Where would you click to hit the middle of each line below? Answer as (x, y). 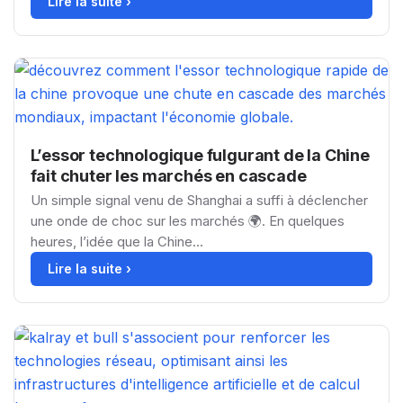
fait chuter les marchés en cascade (168, 175)
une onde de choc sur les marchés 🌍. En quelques (187, 220)
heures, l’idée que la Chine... (116, 241)
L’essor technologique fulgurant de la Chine (200, 155)
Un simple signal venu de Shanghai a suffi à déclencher (199, 200)
